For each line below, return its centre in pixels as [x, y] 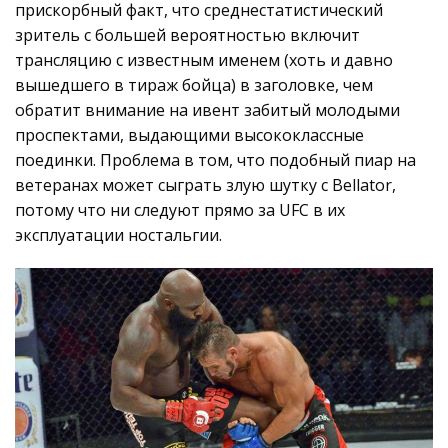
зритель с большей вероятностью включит [187, 34]
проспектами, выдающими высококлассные [189, 134]
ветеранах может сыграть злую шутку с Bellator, [205, 184]
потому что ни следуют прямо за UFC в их [180, 209]
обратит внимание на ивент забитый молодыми [207, 109]
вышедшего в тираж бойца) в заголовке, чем [194, 84]
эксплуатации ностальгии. [118, 234]
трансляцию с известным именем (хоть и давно [204, 59]
